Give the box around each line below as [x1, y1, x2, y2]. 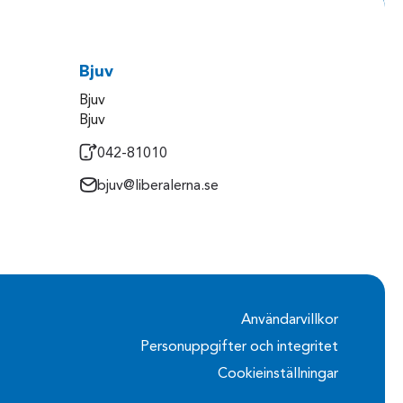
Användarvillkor [241, 312, 338, 327]
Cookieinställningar [218, 366, 338, 381]
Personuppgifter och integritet [140, 339, 338, 354]
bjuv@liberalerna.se [97, 178, 219, 193]
